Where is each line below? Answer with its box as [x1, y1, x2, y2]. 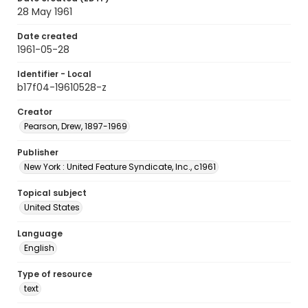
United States [24, 201, 80, 213]
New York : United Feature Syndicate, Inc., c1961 [24, 161, 216, 173]
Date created [17, 30, 78, 42]
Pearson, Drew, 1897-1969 [24, 120, 127, 132]
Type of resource [17, 268, 92, 280]
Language [17, 228, 63, 239]
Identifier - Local [17, 68, 91, 80]
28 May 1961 [17, 5, 72, 19]
